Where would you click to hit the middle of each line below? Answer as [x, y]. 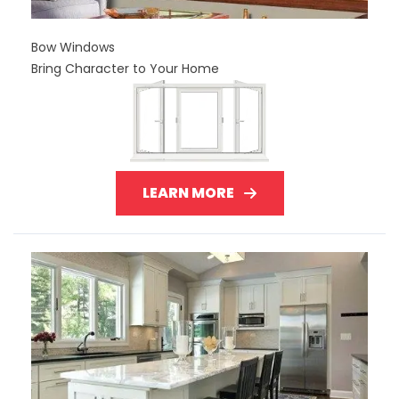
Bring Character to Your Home [125, 68]
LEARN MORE [188, 192]
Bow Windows [73, 47]
